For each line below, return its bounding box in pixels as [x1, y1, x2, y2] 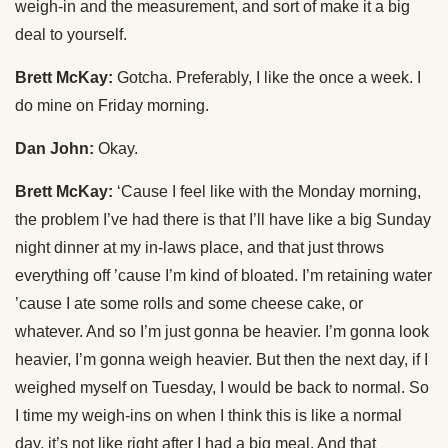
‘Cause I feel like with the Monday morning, [113, 183, 421, 200]
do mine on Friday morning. [15, 97, 209, 114]
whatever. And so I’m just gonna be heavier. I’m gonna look [15, 323, 429, 340]
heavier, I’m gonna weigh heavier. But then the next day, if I [15, 351, 428, 368]
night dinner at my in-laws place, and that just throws [15, 239, 384, 256]
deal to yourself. [15, 26, 127, 43]
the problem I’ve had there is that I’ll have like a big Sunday [15, 211, 431, 228]
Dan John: [15, 140, 94, 157]
